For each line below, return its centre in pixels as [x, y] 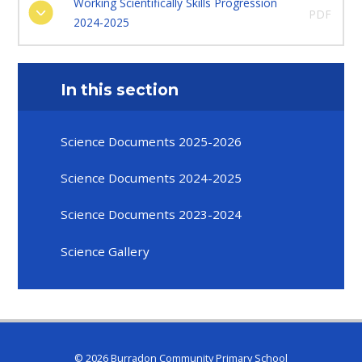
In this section [120, 90]
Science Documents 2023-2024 [152, 215]
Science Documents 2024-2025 [152, 177]
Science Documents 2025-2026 [152, 141]
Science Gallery [105, 251]
